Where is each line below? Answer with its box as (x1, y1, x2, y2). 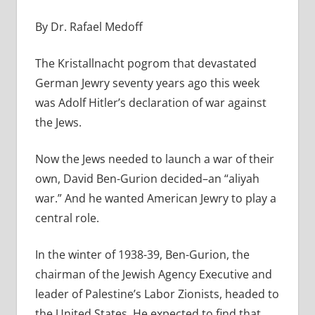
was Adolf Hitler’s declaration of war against (34, 95, 266, 111)
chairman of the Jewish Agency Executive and (34, 266, 272, 283)
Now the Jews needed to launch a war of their (34, 151, 274, 167)
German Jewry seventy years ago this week (34, 75, 259, 91)
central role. (34, 210, 99, 226)
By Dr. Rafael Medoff (34, 19, 143, 35)
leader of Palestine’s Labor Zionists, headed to (34, 286, 279, 302)
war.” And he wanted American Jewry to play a (34, 191, 276, 207)
